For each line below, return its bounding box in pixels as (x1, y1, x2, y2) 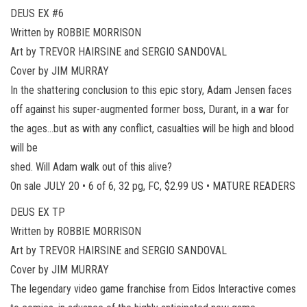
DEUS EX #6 (10, 6, 64, 20)
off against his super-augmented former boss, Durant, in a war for (10, 102, 289, 116)
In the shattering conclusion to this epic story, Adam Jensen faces (10, 83, 292, 97)
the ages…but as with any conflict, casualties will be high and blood (10, 121, 294, 135)
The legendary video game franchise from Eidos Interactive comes (10, 282, 296, 295)
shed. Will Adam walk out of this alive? (10, 160, 172, 173)
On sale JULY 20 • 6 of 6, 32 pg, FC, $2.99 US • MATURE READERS (10, 179, 295, 193)
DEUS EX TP (10, 205, 65, 219)
